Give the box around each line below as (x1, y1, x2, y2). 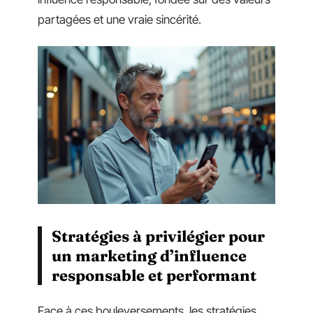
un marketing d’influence (52, 246, 247, 266)
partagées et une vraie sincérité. (38, 13, 201, 27)
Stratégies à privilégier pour (52, 226, 265, 247)
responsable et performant (52, 265, 256, 286)
